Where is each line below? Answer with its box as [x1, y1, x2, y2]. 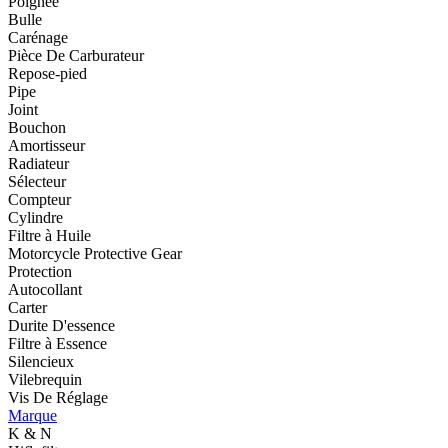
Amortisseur [8, 136, 85, 154]
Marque [8, 406, 57, 424]
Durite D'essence [8, 316, 115, 334]
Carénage [8, 28, 68, 46]
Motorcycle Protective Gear [8, 244, 182, 262]
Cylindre [8, 208, 63, 226]
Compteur [8, 190, 71, 208]
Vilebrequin [8, 370, 82, 388]
